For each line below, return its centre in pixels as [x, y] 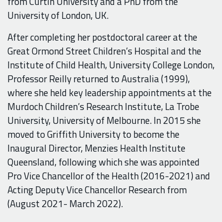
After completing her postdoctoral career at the [102, 37]
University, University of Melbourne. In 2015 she [104, 120]
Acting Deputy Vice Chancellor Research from [97, 190]
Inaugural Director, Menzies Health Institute [96, 148]
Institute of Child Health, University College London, [111, 65]
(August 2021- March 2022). [66, 203]
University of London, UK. [58, 15]
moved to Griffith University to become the [93, 134]
